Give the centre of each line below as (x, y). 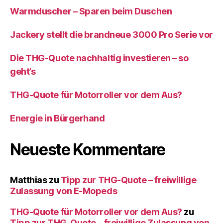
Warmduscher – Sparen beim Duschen (91, 11)
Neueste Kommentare (88, 149)
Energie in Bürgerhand (57, 118)
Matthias (29, 180)
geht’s (23, 71)
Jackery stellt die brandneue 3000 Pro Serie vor (111, 34)
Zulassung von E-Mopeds (64, 191)
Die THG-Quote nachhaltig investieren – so (99, 58)
